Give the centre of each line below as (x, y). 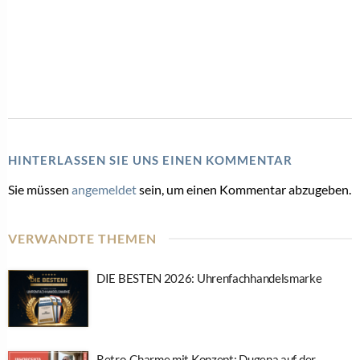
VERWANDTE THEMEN (82, 238)
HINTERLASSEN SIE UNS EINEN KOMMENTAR (150, 160)
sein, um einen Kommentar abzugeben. (244, 189)
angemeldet (104, 189)
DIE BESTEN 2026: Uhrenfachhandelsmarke (209, 278)
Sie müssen (40, 189)
